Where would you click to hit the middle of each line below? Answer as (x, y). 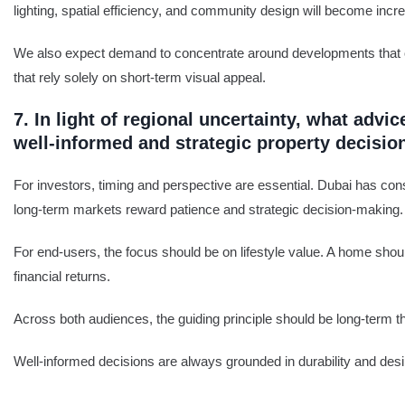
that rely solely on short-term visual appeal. (140, 77)
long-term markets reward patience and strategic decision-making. (208, 209)
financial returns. (62, 276)
